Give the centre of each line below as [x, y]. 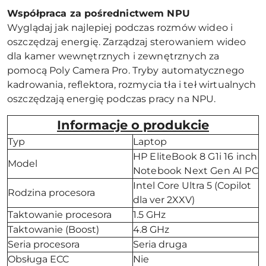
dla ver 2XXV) [164, 199]
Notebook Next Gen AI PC [196, 170]
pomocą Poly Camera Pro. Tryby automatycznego [126, 70]
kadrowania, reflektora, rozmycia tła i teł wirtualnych [132, 84]
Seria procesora [44, 244]
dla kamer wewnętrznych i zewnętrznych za [113, 56]
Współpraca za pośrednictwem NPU [99, 13]
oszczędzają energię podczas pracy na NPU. [112, 99]
